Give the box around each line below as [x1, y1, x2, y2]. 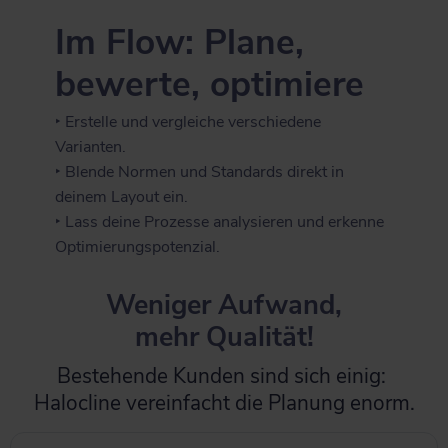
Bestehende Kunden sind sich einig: [57, 361, 391, 390]
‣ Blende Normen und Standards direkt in [55, 160, 345, 183]
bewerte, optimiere [55, 59, 365, 108]
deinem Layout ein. [55, 185, 189, 208]
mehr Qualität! [134, 318, 314, 356]
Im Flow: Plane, [55, 17, 305, 66]
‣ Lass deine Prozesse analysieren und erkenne [55, 210, 385, 233]
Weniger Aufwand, [106, 286, 342, 324]
